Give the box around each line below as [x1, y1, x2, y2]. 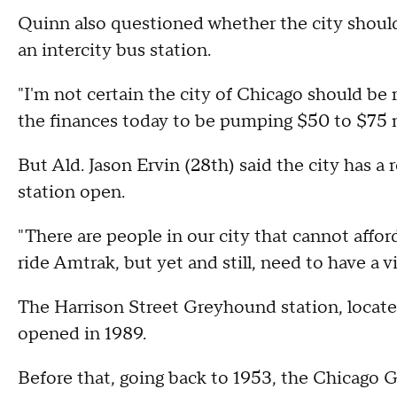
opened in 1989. [18, 323, 146, 346]
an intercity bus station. [18, 39, 211, 62]
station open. [18, 181, 125, 204]
